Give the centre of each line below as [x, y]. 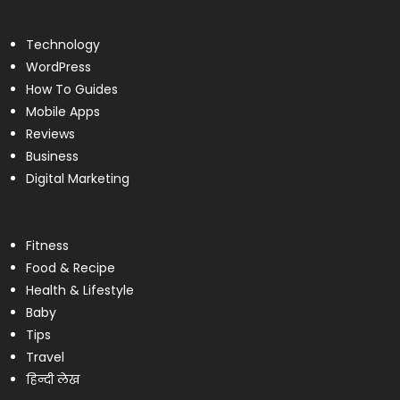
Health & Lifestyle [79, 290]
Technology [62, 44]
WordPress [58, 67]
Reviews [50, 133]
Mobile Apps [62, 111]
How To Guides [71, 89]
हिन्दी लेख [52, 379]
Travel [45, 357]
